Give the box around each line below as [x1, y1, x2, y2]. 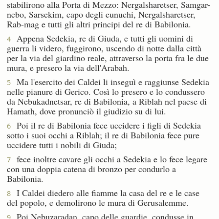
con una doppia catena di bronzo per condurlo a [7, 162, 176, 175]
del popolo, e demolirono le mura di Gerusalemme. [7, 196, 189, 208]
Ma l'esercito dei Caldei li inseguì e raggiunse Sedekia [11, 75, 209, 88]
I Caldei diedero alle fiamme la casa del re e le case [11, 186, 199, 198]
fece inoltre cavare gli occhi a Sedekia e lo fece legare [11, 153, 207, 165]
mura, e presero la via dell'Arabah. [7, 61, 130, 73]
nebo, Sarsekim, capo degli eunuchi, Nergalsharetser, [7, 8, 196, 20]
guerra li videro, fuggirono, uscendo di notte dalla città [7, 42, 201, 54]
